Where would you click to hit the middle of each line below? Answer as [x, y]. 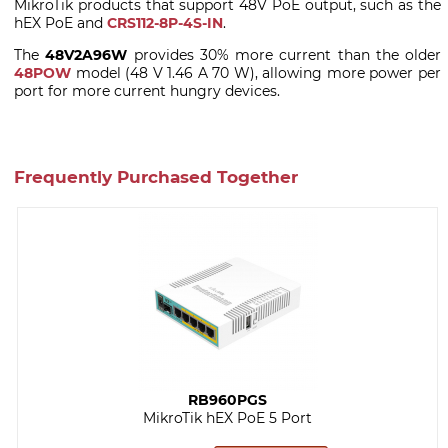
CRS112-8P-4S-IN [165, 23]
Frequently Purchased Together [156, 176]
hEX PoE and [60, 23]
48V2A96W [86, 55]
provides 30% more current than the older [284, 55]
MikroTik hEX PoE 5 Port [227, 417]
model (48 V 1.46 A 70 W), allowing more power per [256, 73]
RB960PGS [227, 399]
